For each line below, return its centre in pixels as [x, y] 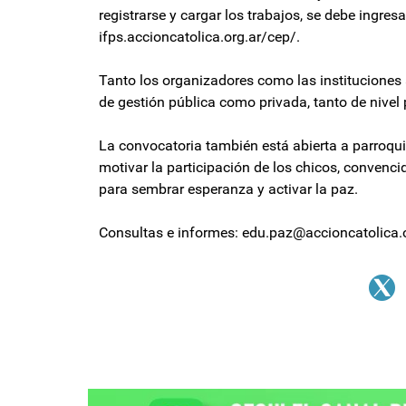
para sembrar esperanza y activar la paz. [230, 188]
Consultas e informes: [170, 232]
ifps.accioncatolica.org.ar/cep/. [201, 36]
